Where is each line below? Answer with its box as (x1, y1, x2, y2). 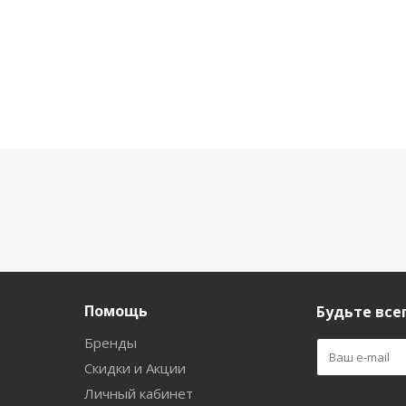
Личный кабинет (84, 384, 193, 402)
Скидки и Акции (84, 359, 186, 377)
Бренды (84, 333, 137, 352)
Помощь (84, 301, 148, 321)
